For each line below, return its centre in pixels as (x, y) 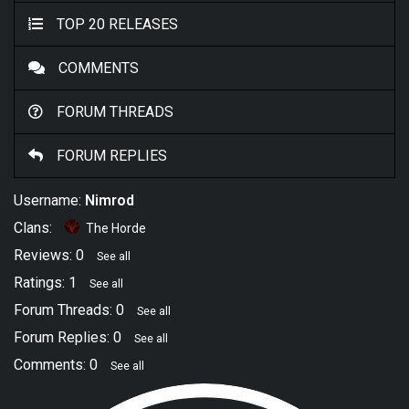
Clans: (35, 228)
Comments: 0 (58, 365)
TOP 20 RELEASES (117, 24)
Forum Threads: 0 (71, 310)
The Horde (115, 228)
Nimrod (110, 200)
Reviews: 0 (51, 255)
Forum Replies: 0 (69, 337)
